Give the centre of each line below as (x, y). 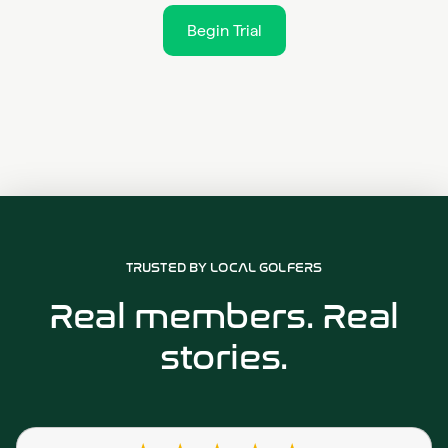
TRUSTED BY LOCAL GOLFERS (224, 268)
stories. (224, 358)
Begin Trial (224, 31)
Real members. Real (224, 317)
